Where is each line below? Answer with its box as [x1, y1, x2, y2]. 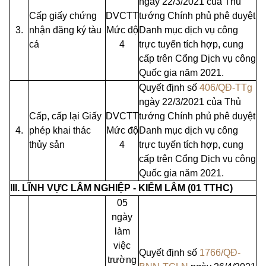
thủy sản [29, 139, 65, 150]
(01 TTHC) [188, 182, 233, 193]
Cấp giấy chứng [29, 10, 97, 21]
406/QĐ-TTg [199, 82, 252, 93]
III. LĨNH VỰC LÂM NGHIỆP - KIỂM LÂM [10, 182, 188, 193]
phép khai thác [29, 125, 91, 135]
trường [107, 254, 137, 265]
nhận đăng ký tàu [29, 24, 102, 35]
